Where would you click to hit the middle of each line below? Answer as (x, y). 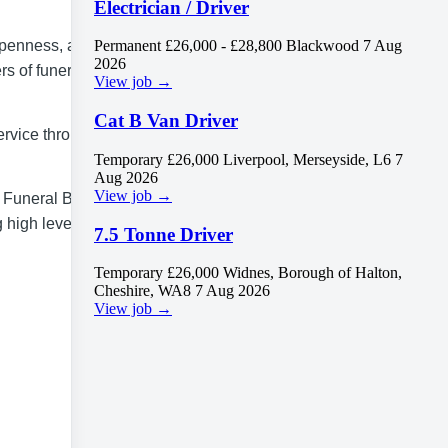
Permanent (127, 46)
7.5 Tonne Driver (163, 234)
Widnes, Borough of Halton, (312, 273)
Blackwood (322, 46)
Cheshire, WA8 (142, 291)
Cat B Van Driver (166, 121)
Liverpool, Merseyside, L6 (307, 159)
